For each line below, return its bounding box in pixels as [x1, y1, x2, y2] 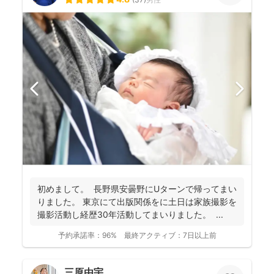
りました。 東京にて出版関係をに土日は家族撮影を [37, 196, 237, 207]
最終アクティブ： [124, 230, 183, 240]
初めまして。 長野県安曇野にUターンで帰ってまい [37, 183, 237, 194]
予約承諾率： [57, 230, 102, 240]
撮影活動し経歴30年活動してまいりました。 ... [37, 209, 223, 220]
